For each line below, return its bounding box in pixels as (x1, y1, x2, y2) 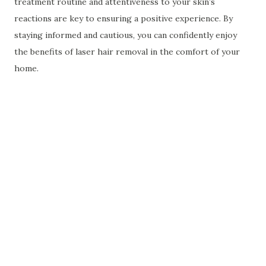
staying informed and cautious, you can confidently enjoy (14, 30, 237, 40)
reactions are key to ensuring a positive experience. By (14, 13, 233, 24)
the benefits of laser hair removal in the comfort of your (14, 46, 240, 57)
